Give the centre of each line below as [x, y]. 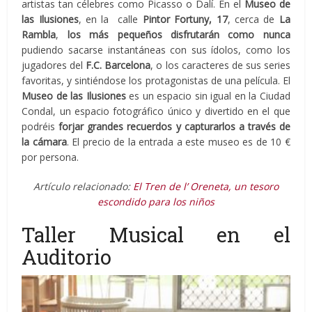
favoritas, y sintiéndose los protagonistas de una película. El [156, 80]
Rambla [39, 34]
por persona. [50, 157]
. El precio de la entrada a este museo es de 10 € [178, 141]
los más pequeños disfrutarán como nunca [179, 34]
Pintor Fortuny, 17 [185, 19]
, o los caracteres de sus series [220, 65]
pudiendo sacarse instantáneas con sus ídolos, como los [156, 49]
